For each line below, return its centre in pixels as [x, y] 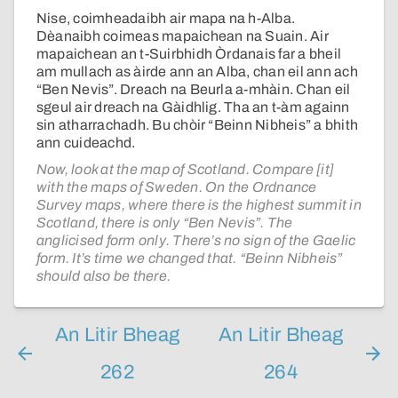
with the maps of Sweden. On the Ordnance [177, 187]
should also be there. [104, 276]
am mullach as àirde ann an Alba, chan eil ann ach [197, 72]
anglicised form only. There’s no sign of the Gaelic [196, 241]
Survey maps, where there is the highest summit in [199, 205]
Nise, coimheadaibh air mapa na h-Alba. [166, 19]
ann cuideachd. [86, 143]
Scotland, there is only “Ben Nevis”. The [165, 223]
